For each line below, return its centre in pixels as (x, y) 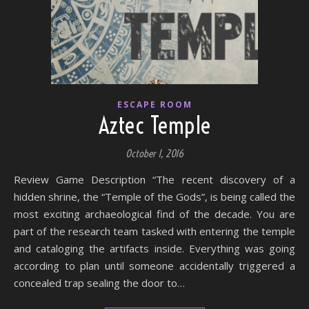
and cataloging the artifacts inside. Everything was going (154, 248)
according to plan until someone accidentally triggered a (154, 266)
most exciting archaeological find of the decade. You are (154, 214)
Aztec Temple (154, 126)
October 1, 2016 (154, 153)
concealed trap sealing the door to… (99, 283)
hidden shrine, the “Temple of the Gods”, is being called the (154, 197)
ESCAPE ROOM (154, 104)
